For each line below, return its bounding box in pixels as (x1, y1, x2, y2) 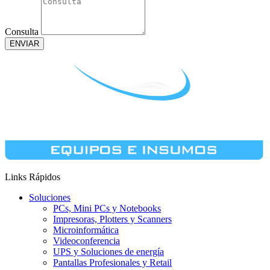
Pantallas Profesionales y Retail (53, 257, 172, 268)
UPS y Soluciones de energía (53, 246, 164, 257)
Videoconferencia (53, 236, 120, 246)
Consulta (5, 27, 41, 37)
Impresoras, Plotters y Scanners (53, 214, 172, 224)
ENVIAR (10, 39, 39, 48)
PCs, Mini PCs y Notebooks (53, 203, 161, 213)
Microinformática (53, 225, 119, 235)
